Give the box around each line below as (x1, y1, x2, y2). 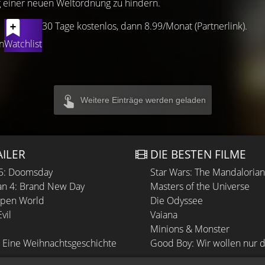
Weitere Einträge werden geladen (80, 95, 206, 105)
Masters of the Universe (150, 180, 250, 193)
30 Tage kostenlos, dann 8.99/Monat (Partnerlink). (42, 20, 247, 33)
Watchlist (4, 37, 42, 50)
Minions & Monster (150, 222, 230, 235)
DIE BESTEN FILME (150, 146, 246, 162)
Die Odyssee (150, 194, 203, 207)
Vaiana (150, 208, 177, 221)
